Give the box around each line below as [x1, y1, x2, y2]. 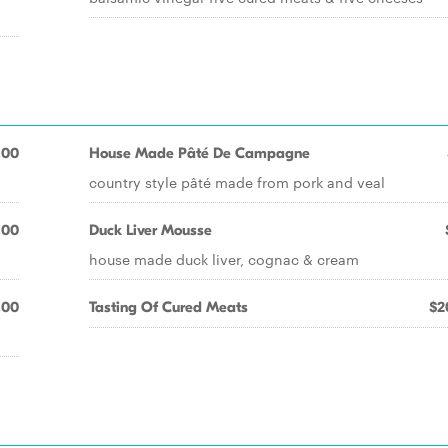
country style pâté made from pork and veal [89, 172, 385, 192]
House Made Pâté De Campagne [89, 144, 310, 162]
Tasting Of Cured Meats [89, 298, 248, 316]
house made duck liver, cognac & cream [89, 249, 359, 269]
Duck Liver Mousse [89, 221, 212, 239]
